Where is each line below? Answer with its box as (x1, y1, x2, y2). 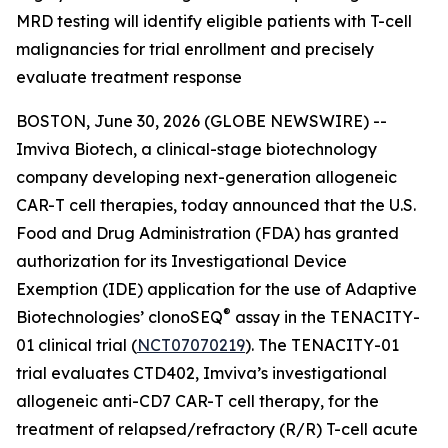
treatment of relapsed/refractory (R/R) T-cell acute (16, 419, 418, 439)
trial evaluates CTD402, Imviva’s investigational (16, 363, 387, 383)
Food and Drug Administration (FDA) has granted (16, 223, 399, 243)
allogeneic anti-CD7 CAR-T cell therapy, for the (16, 391, 379, 411)
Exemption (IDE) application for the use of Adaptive (16, 279, 417, 299)
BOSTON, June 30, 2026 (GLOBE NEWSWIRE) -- (16, 111, 387, 131)
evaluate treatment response (16, 67, 242, 87)
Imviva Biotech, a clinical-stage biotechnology (16, 139, 377, 159)
